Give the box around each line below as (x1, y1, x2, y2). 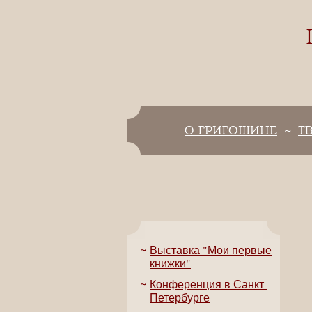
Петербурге (150, 290, 210, 304)
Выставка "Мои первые (150, 242, 272, 257)
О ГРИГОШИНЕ (185, 123, 277, 138)
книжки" (150, 256, 191, 270)
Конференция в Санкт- (150, 276, 267, 291)
